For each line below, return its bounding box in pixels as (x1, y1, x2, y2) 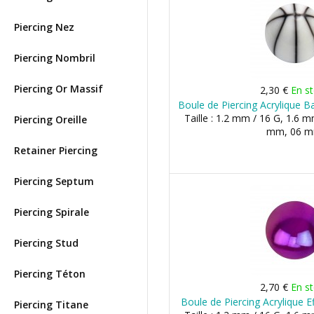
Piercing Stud (14, 236, 78, 250)
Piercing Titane (14, 298, 88, 311)
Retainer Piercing (14, 144, 97, 157)
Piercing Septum (14, 175, 94, 188)
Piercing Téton (14, 267, 86, 280)
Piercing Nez (14, 20, 74, 34)
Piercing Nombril (14, 51, 95, 64)
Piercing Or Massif (14, 82, 103, 95)
